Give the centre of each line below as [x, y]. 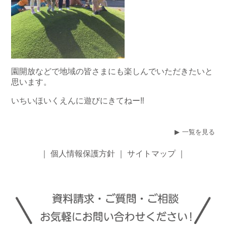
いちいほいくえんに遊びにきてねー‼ [78, 101]
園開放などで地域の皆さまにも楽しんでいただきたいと [112, 72]
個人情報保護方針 [83, 153]
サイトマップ [151, 153]
